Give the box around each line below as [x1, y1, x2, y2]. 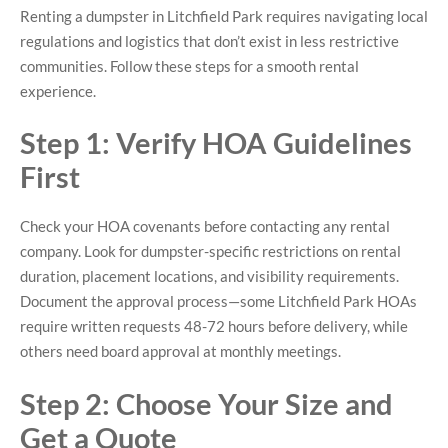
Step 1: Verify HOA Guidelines [20, 125, 412, 161]
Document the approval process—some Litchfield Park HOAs [20, 292, 417, 311]
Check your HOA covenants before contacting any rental [20, 217, 390, 236]
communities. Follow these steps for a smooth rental [20, 56, 359, 75]
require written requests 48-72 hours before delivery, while [20, 317, 408, 336]
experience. [20, 81, 96, 100]
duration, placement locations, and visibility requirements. [20, 267, 399, 286]
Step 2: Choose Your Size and [20, 385, 393, 421]
